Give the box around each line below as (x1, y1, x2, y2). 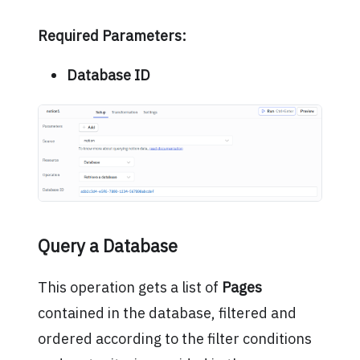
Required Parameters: (37, 27, 186, 46)
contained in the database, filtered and (37, 303, 297, 322)
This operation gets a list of (37, 277, 222, 297)
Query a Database (37, 235, 178, 258)
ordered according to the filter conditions (37, 329, 312, 348)
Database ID (66, 65, 150, 84)
